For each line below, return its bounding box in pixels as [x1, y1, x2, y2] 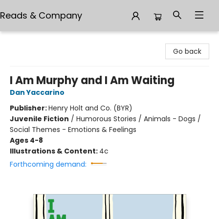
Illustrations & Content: [10, 146, 99, 156]
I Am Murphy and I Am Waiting [10, 73, 175, 88]
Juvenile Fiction [10, 114, 69, 124]
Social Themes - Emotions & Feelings [10, 125, 136, 134]
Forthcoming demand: [10, 159, 87, 169]
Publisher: [10, 103, 48, 113]
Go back [173, 46, 201, 56]
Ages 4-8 [10, 135, 43, 145]
